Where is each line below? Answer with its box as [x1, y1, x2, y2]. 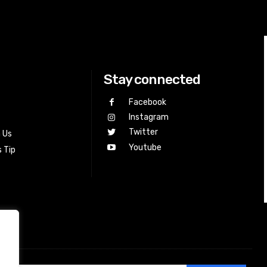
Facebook [128, 97, 166, 107]
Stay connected [104, 71, 201, 88]
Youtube [128, 142, 162, 153]
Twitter [128, 127, 158, 138]
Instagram [128, 112, 169, 123]
